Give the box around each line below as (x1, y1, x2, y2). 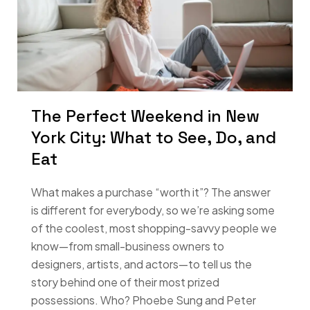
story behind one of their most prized (31, 274, 219, 289)
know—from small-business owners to (31, 238, 224, 253)
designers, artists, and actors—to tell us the (31, 256, 252, 271)
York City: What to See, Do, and (31, 126, 276, 148)
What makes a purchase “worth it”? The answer (31, 184, 271, 199)
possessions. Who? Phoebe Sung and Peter (31, 292, 256, 307)
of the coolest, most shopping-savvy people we (31, 220, 277, 235)
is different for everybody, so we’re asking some (31, 202, 275, 217)
